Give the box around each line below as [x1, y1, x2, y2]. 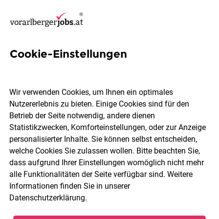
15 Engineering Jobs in [10, 60, 158, 76]
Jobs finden [87, 183, 132, 193]
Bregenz [10, 78, 66, 94]
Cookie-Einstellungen [10, 47, 127, 61]
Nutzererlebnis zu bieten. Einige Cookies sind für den [9, 99, 190, 109]
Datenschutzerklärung [9, 193, 86, 203]
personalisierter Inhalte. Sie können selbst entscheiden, [9, 134, 197, 144]
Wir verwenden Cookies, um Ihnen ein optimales [9, 88, 174, 97]
